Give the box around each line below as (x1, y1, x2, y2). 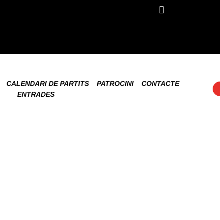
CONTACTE (141, 80, 179, 87)
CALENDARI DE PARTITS (6, 80, 89, 87)
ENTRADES (17, 90, 55, 98)
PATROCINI (96, 80, 134, 87)
